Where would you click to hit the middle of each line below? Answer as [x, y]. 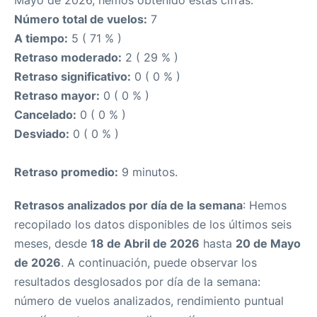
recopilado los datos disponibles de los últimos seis [153, 224]
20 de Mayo [268, 243]
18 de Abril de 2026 [145, 243]
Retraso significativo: [73, 76]
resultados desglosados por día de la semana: [137, 282]
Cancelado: [45, 115]
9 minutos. [148, 172]
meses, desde [52, 243]
